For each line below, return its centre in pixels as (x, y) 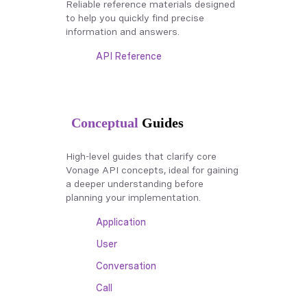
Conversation (126, 266)
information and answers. (123, 32)
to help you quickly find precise (135, 18)
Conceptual (105, 123)
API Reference (129, 57)
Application (121, 222)
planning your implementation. (133, 198)
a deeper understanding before (135, 184)
